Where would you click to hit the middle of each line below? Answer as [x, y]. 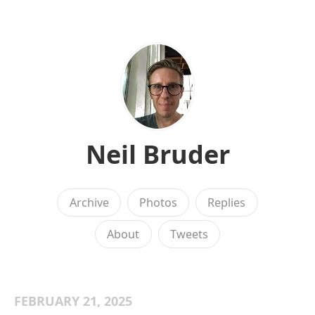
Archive [89, 202]
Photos [158, 202]
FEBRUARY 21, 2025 [73, 301]
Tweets [189, 234]
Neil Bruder [157, 154]
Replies [227, 202]
